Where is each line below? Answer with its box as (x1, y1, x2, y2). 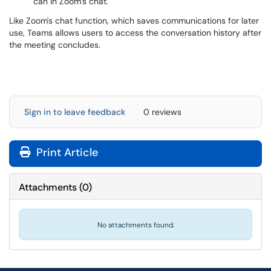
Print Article (33, 145, 98, 160)
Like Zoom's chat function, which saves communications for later (9, 15, 259, 26)
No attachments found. (97, 220, 174, 230)
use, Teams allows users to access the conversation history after (9, 27, 261, 38)
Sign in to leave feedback (24, 106, 125, 117)
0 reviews (143, 106, 181, 117)
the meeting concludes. (9, 39, 100, 50)
